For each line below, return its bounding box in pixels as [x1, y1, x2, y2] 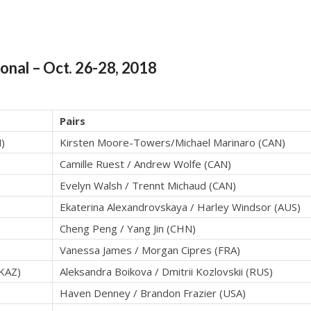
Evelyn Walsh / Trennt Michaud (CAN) [60, 178, 236, 193]
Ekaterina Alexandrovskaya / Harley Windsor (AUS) [60, 200, 301, 215]
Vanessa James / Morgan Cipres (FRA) [60, 243, 240, 258]
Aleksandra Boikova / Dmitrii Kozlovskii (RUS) [60, 264, 273, 279]
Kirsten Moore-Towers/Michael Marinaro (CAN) [60, 135, 285, 150]
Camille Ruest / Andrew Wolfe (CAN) [60, 157, 231, 171]
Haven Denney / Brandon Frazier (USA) [60, 286, 246, 301]
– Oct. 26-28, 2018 [29, 58, 157, 78]
